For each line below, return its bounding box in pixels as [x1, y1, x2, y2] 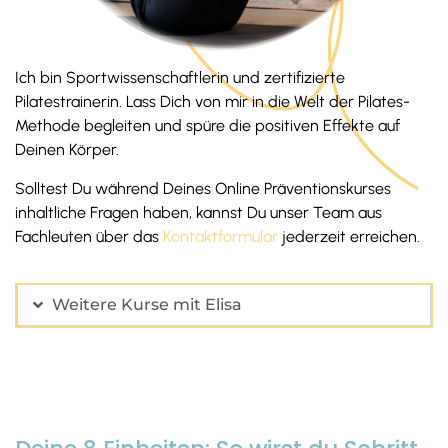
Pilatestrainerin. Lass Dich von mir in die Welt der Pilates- [15, 92, 410, 112]
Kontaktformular [163, 226, 278, 246]
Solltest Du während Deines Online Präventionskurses [15, 178, 391, 198]
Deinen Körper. [15, 140, 119, 160]
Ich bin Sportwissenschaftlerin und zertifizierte [15, 68, 345, 88]
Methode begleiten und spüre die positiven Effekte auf [15, 116, 400, 136]
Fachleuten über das [15, 226, 163, 246]
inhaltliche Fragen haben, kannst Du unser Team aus [15, 202, 382, 222]
